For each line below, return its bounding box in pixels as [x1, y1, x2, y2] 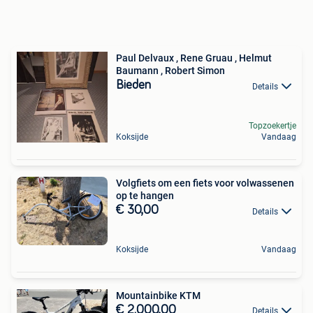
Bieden [116, 79, 151, 92]
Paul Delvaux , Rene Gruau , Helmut [116, 52, 272, 64]
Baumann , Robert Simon [116, 65, 225, 77]
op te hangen [116, 190, 174, 202]
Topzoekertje [249, 121, 296, 131]
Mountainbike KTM [116, 289, 201, 301]
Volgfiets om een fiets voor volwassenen [116, 177, 158, 189]
